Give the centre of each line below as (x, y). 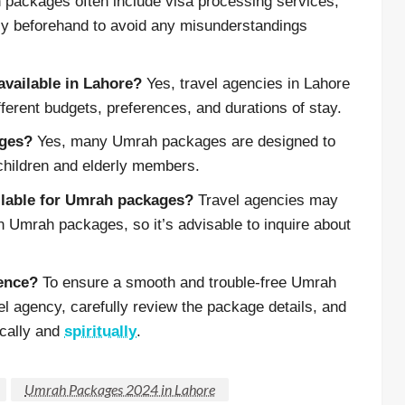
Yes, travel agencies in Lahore (246, 84)
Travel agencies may (266, 200)
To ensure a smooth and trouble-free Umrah (187, 282)
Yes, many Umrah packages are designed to (184, 142)
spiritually (100, 331)
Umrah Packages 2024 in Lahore (120, 389)
